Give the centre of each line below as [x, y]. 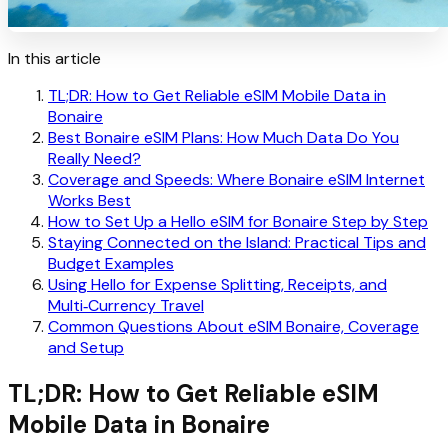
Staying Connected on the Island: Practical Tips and [237, 242]
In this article [54, 58]
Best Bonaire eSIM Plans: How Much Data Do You [223, 137]
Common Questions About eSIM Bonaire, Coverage [233, 326]
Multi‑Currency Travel [126, 305]
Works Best [89, 200]
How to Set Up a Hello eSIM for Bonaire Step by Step [238, 221]
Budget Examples [111, 263]
